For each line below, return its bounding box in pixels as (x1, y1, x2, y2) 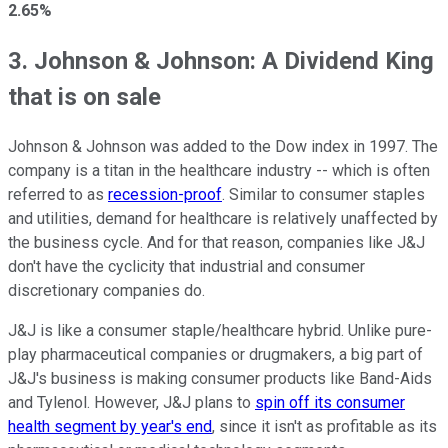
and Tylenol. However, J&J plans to (8, 392, 255, 412)
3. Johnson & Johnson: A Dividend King (8, 46, 434, 75)
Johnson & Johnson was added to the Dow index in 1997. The (8, 136, 438, 156)
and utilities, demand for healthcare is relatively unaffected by (8, 208, 438, 228)
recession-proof (108, 184, 222, 204)
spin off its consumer (255, 392, 405, 412)
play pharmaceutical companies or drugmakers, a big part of (8, 344, 423, 364)
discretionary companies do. (8, 280, 205, 300)
